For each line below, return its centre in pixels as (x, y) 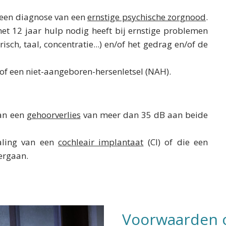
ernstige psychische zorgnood (147, 17)
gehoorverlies (53, 115)
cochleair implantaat (101, 142)
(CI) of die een (176, 142)
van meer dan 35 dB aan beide (144, 115)
